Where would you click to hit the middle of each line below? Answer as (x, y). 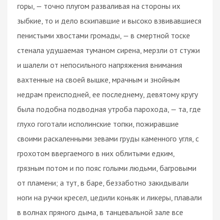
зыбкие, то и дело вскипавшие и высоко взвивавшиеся (109, 20)
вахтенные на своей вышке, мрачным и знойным (98, 79)
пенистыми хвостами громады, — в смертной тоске (104, 35)
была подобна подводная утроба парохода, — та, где (109, 109)
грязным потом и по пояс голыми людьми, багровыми (107, 168)
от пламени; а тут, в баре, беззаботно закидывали (103, 182)
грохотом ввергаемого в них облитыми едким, (96, 153)
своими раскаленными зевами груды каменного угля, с (108, 138)
